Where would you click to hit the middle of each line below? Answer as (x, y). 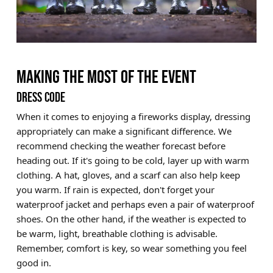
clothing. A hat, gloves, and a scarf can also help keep (128, 175)
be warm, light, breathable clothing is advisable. (117, 233)
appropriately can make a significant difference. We (124, 131)
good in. (34, 262)
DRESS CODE (41, 97)
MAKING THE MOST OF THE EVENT (106, 76)
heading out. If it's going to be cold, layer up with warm (133, 160)
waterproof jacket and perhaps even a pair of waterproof (135, 204)
